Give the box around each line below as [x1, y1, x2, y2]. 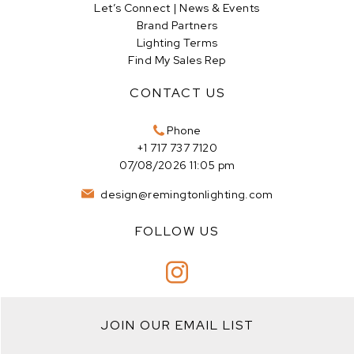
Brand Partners [136, 18, 218, 33]
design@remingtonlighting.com [97, 187, 273, 202]
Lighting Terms [136, 36, 218, 51]
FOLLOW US [135, 223, 219, 240]
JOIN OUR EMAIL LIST [100, 317, 254, 334]
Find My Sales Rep [128, 53, 226, 68]
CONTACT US [129, 85, 225, 102]
